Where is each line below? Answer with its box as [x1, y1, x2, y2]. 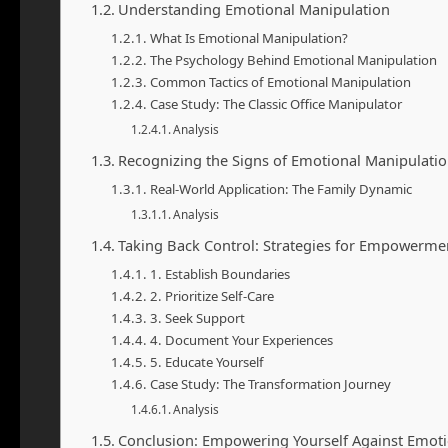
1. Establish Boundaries [149, 265, 290, 283]
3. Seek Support [149, 309, 245, 327]
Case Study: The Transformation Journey [149, 375, 391, 393]
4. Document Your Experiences [149, 331, 333, 349]
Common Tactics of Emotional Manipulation [149, 73, 411, 91]
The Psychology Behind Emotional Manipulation [149, 51, 437, 69]
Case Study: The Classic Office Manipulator [149, 95, 402, 113]
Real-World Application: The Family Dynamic [149, 180, 412, 198]
